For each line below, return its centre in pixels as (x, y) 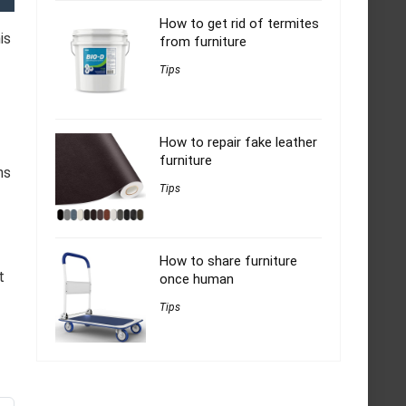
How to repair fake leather (238, 143)
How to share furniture (228, 261)
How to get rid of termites (239, 24)
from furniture (203, 42)
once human (197, 280)
